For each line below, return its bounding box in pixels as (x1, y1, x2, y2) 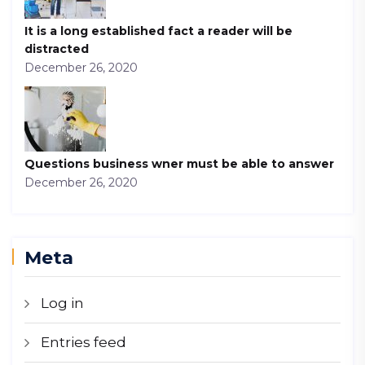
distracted (24, 42, 89, 56)
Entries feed (41, 334, 126, 350)
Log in (41, 295, 84, 311)
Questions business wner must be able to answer (24, 156, 334, 171)
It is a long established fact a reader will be (24, 24, 292, 38)
